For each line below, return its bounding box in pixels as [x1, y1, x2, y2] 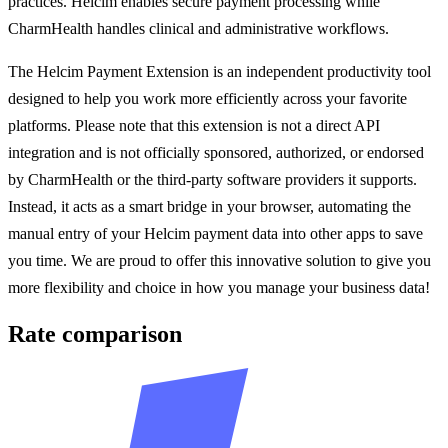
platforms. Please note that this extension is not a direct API [8, 116, 380, 134]
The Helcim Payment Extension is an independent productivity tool [8, 62, 431, 80]
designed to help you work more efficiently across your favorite [8, 89, 407, 107]
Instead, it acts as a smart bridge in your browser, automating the [8, 197, 411, 215]
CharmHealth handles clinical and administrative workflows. [8, 19, 389, 37]
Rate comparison [8, 320, 182, 347]
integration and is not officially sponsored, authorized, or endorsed [8, 143, 424, 161]
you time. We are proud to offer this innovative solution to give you [8, 251, 431, 269]
